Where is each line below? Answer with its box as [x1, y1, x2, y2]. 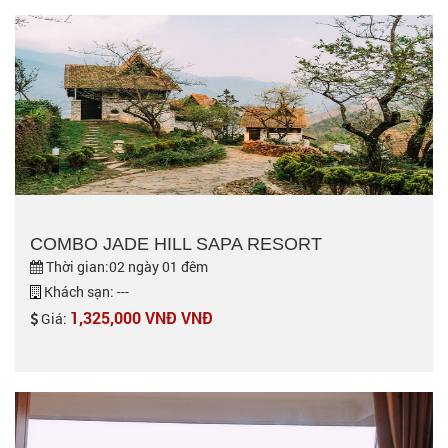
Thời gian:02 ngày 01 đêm [43, 257, 208, 276]
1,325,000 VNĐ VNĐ [70, 307, 213, 328]
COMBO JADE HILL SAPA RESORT [30, 234, 322, 254]
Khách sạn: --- [41, 282, 129, 301]
